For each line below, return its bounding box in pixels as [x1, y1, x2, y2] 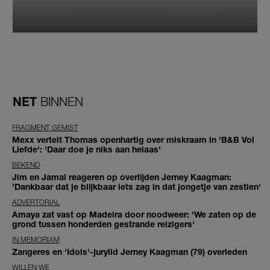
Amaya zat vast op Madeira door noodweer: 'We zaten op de [12, 209, 256, 219]
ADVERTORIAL [12, 197, 60, 207]
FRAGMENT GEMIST [12, 122, 78, 132]
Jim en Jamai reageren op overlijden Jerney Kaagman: [12, 171, 231, 182]
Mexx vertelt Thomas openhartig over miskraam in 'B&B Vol [12, 134, 254, 145]
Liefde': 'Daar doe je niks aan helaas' [12, 143, 161, 154]
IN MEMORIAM [12, 234, 60, 244]
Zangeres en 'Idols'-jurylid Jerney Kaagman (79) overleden [12, 246, 247, 257]
